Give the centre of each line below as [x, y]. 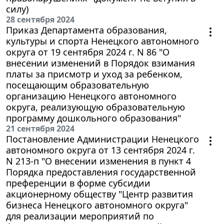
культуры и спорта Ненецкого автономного [102, 41]
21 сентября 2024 [40, 128]
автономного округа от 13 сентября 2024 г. [100, 150]
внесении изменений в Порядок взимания [100, 63]
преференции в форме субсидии [78, 183]
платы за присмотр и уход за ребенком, [94, 74]
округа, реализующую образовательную [95, 107]
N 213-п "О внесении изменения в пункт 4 [98, 161]
